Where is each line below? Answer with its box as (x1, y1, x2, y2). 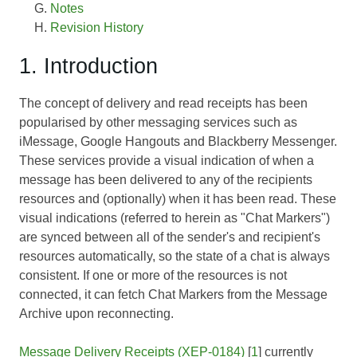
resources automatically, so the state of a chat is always (19, 249, 330, 263)
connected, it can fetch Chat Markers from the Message (19, 287, 328, 301)
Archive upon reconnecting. (19, 306, 174, 320)
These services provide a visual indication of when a (19, 153, 314, 167)
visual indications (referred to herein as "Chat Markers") (19, 210, 330, 225)
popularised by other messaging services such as (19, 115, 297, 129)
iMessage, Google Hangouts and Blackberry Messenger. (19, 134, 337, 148)
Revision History (50, 20, 144, 34)
